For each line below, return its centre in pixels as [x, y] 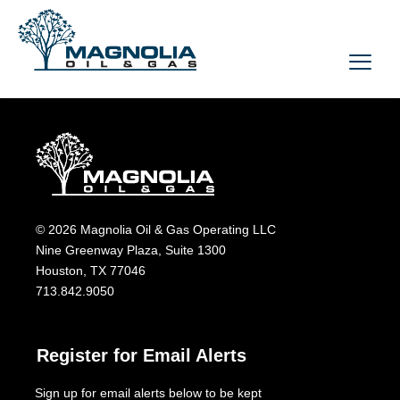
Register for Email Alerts [142, 355]
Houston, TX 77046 [91, 271]
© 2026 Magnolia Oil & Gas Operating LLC [156, 229]
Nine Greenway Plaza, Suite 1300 [131, 250]
